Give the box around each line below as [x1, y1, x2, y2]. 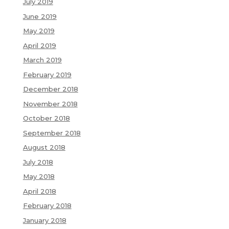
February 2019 [22, 70, 72, 79]
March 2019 [22, 56, 62, 64]
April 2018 [22, 187, 56, 195]
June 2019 [22, 12, 57, 20]
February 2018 [22, 201, 72, 210]
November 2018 [22, 99, 78, 108]
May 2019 [22, 27, 55, 35]
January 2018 [22, 216, 66, 224]
